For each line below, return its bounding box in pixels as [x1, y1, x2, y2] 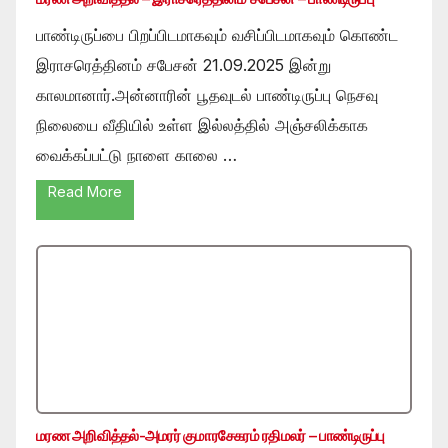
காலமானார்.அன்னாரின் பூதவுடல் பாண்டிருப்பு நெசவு [36, 84, 378, 105]
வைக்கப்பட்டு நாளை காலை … [36, 144, 237, 165]
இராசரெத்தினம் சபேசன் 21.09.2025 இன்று [36, 54, 331, 75]
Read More [48, 182, 122, 200]
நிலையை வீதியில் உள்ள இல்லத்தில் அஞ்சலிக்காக [36, 114, 368, 135]
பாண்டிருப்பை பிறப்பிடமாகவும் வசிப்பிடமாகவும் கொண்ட [36, 24, 398, 45]
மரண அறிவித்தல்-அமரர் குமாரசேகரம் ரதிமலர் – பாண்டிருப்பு [36, 425, 385, 445]
